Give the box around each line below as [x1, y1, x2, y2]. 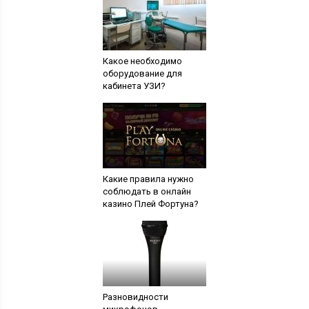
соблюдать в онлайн [102, 186, 191, 197]
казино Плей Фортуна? [102, 199, 199, 209]
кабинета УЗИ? [102, 81, 166, 91]
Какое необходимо [102, 56, 182, 66]
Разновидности [102, 292, 168, 302]
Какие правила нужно [102, 174, 194, 184]
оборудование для [102, 68, 182, 79]
